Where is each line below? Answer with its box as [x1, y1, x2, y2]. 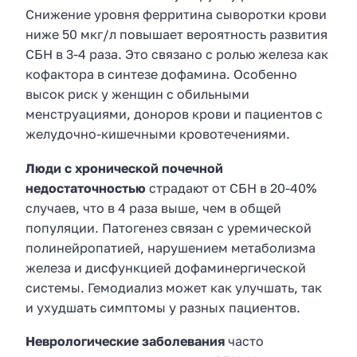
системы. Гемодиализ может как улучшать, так [25, 279, 322, 296]
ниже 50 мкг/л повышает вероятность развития [25, 26, 328, 43]
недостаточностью [25, 179, 146, 196]
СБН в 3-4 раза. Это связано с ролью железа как [25, 46, 328, 63]
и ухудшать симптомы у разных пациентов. [25, 299, 300, 316]
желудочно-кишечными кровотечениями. [25, 126, 290, 143]
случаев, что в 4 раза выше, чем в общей [25, 199, 281, 216]
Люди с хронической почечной [25, 159, 223, 176]
